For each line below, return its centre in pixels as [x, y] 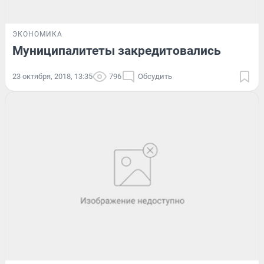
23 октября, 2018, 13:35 [52, 76]
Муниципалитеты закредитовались [117, 50]
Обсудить [155, 76]
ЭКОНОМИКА [37, 34]
